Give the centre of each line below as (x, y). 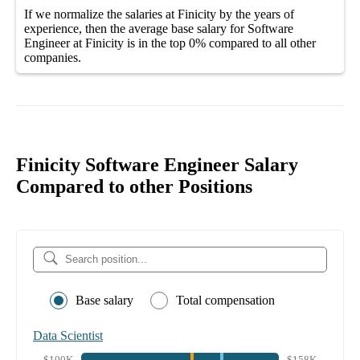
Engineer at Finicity (74, 43)
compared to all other (261, 43)
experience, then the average (98, 28)
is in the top (155, 43)
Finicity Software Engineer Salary (157, 164)
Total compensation (225, 300)
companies (51, 57)
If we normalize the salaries (95, 14)
